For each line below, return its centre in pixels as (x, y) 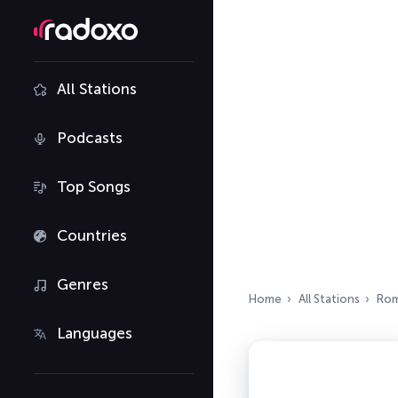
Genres (83, 284)
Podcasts (90, 138)
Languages (95, 333)
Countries (92, 235)
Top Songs (94, 187)
